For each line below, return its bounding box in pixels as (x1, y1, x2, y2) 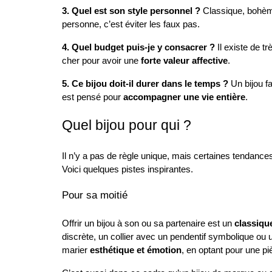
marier (62, 245, 90, 255)
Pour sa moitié (62, 189, 127, 201)
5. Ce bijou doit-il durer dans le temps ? (62, 79, 228, 89)
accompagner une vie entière (123, 92, 245, 102)
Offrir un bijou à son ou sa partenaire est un (62, 219, 234, 228)
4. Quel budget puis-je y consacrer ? (62, 42, 215, 52)
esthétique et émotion (90, 245, 182, 255)
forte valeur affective (141, 56, 228, 66)
